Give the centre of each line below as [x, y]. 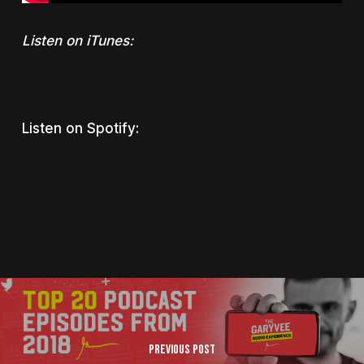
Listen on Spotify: [82, 128]
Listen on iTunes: [77, 40]
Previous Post [182, 349]
